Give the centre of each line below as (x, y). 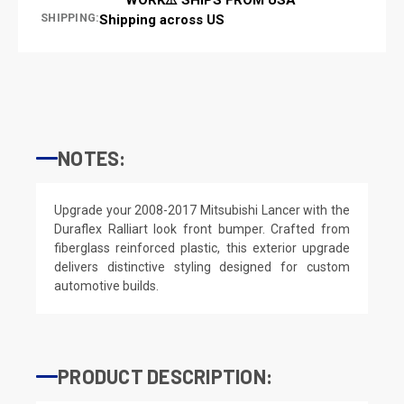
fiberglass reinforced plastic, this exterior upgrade (202, 248)
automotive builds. (106, 285)
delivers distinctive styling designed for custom (202, 266)
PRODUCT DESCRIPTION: (165, 376)
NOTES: (92, 157)
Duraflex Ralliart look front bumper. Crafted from (202, 229)
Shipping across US (162, 19)
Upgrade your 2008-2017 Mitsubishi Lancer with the (202, 210)
